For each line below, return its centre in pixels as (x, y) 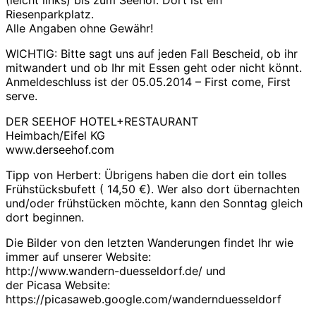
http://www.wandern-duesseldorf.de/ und (116, 271)
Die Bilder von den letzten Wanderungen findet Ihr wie (150, 243)
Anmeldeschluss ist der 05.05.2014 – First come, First (148, 82)
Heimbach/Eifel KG (55, 136)
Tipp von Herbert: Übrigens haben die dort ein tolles (146, 175)
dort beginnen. (45, 218)
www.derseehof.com (60, 150)
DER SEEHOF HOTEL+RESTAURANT (102, 122)
